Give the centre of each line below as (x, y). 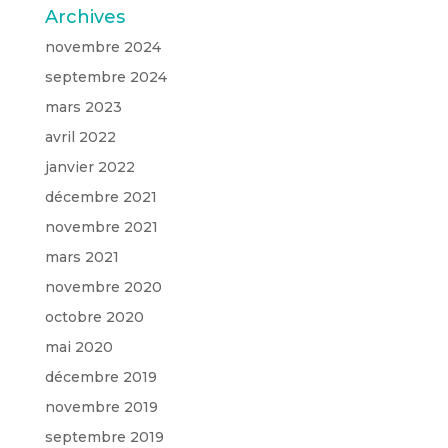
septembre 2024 (105, 77)
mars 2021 (81, 257)
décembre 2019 (100, 377)
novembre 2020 (103, 287)
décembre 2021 (100, 197)
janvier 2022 (89, 167)
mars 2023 (83, 107)
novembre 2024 (102, 47)
